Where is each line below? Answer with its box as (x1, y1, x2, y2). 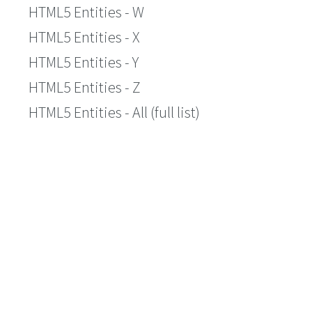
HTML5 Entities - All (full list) (29, 102, 200, 122)
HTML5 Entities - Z (29, 77, 141, 97)
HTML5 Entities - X (29, 27, 140, 47)
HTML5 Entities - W (29, 2, 144, 22)
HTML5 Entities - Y (29, 52, 139, 72)
